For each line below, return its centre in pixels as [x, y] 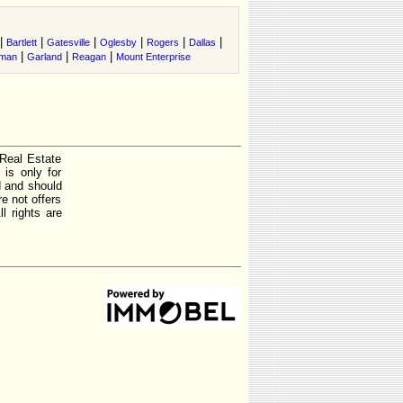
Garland [45, 57]
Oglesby [118, 42]
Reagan [89, 57]
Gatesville [68, 42]
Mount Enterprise [153, 57]
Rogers [163, 42]
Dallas [202, 42]
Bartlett [22, 42]
